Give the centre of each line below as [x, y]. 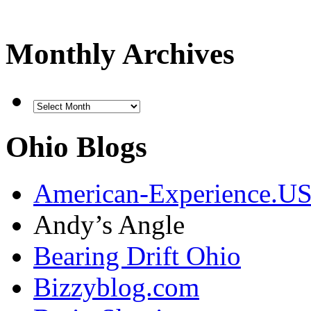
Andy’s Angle [109, 225]
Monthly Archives [120, 54]
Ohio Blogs [76, 147]
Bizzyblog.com [116, 287]
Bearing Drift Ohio [137, 256]
